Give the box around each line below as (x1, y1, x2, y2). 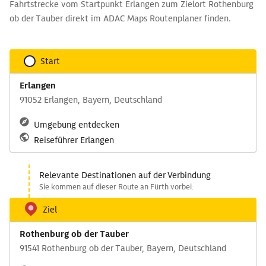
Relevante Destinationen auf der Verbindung (39, 170, 211, 180)
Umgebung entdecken (34, 119, 119, 130)
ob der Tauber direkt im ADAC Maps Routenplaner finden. (9, 13, 231, 24)
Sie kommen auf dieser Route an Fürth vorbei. (39, 182, 194, 192)
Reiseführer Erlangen (34, 135, 114, 145)
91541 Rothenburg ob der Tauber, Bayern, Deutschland (20, 243, 226, 254)
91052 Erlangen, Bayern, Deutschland (20, 94, 162, 105)
